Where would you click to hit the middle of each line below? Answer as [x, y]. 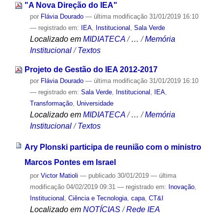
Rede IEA [143, 209]
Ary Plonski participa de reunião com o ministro [113, 147]
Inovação [181, 187]
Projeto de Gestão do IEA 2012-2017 [91, 69]
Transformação [51, 103]
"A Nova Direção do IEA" [71, 5]
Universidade [95, 103]
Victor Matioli [59, 175]
